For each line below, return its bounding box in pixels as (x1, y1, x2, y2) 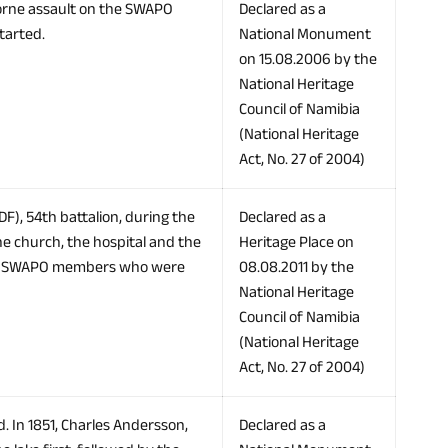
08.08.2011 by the (239, 252, 354, 283)
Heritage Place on (239, 227, 354, 258)
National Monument (239, 19, 371, 50)
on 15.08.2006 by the (239, 44, 377, 75)
